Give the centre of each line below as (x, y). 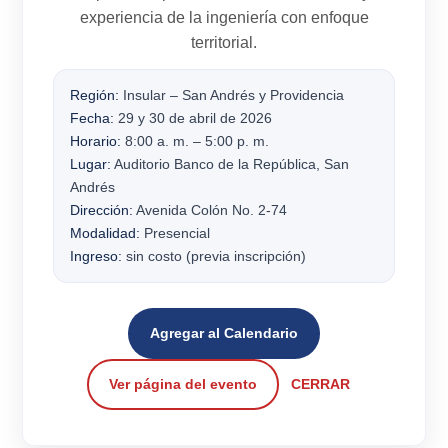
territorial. (224, 42)
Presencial (175, 232)
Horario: (96, 140)
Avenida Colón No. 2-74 (210, 209)
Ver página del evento (182, 383)
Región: (95, 94)
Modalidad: (105, 232)
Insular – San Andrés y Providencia (232, 94)
